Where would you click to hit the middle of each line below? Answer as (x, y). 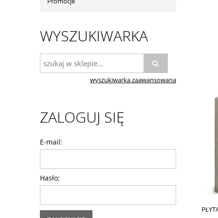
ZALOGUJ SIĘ (82, 117)
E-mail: (51, 142)
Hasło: (50, 178)
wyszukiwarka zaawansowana (133, 80)
